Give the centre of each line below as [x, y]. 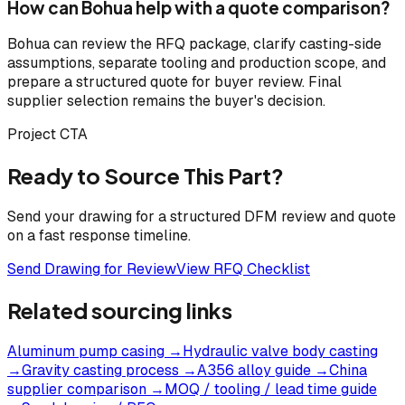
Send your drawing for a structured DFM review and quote [202, 217]
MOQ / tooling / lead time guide [271, 389]
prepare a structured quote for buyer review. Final [174, 82]
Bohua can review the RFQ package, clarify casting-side [194, 44]
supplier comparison [77, 389]
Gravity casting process [100, 370]
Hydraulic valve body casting [280, 351]
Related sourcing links [120, 310]
